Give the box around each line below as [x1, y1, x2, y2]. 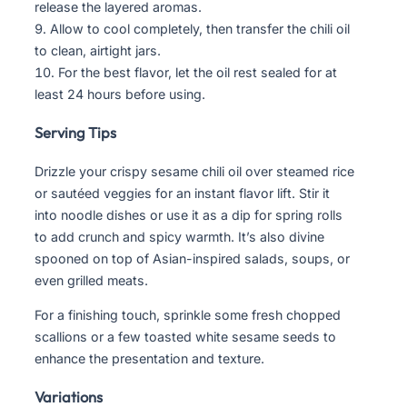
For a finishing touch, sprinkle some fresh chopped [35, 306, 341, 323]
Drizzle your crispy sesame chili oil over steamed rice [35, 163, 354, 179]
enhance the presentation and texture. [35, 350, 264, 366]
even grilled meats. [35, 272, 148, 288]
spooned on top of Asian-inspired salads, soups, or [35, 250, 350, 266]
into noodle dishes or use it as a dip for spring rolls [35, 206, 342, 223]
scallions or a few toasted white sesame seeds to [35, 328, 336, 344]
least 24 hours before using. [35, 85, 205, 102]
